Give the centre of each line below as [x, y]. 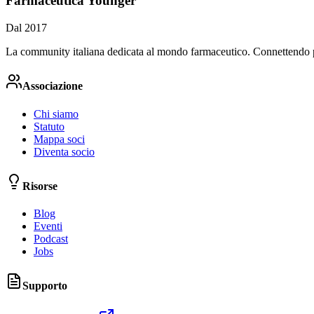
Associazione [53, 86]
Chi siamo [56, 114]
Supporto [45, 286]
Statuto [49, 126]
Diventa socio [64, 151]
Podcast [51, 239]
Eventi [48, 226]
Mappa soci [59, 139]
